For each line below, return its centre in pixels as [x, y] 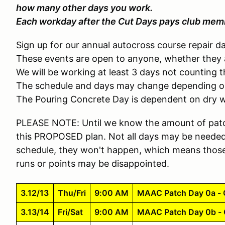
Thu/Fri [72, 193]
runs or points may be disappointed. [93, 163]
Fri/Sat [70, 212]
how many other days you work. [84, 8]
